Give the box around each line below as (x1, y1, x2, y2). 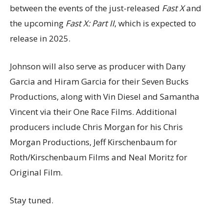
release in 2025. (10, 32, 70, 44)
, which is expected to (114, 17, 196, 29)
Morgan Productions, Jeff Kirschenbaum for (10, 136, 177, 148)
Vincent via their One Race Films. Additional (10, 106, 177, 117)
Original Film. (10, 166, 63, 178)
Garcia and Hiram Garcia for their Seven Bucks (10, 75, 189, 87)
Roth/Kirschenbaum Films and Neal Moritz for (10, 151, 187, 163)
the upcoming (10, 17, 66, 29)
